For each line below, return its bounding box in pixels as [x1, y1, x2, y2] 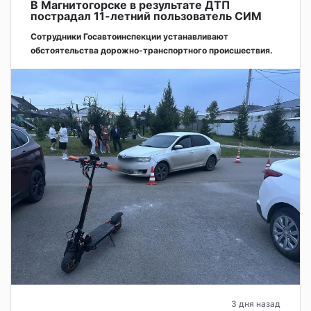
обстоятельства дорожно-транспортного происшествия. [31, 44, 273, 56]
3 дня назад [231, 299, 280, 310]
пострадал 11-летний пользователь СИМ [31, 8, 262, 23]
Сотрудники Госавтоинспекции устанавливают [31, 31, 228, 42]
